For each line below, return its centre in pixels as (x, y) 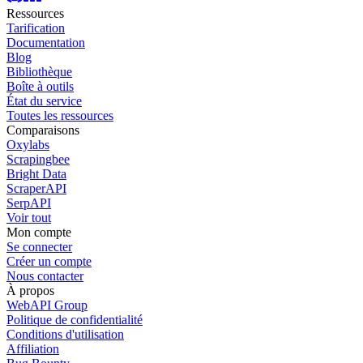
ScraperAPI (36, 189)
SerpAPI (29, 203)
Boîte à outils (40, 87)
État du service (44, 101)
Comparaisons (43, 130)
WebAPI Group (47, 305)
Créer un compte (49, 262)
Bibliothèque (39, 72)
